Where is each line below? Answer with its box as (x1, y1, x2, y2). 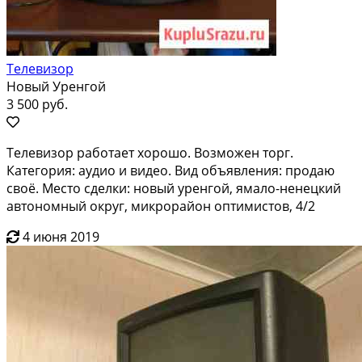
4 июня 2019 (23, 227, 99, 246)
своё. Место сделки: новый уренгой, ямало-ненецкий (6, 179, 341, 197)
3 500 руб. (6, 95, 68, 113)
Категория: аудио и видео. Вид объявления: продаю (6, 161, 335, 179)
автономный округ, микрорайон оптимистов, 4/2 (6, 196, 315, 215)
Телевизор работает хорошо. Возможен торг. (6, 143, 293, 162)
